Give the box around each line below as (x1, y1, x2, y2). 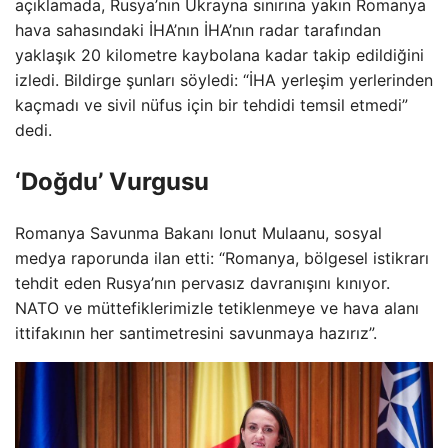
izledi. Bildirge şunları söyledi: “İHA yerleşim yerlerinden (15, 70, 433, 90)
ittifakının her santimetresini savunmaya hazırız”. (15, 322, 377, 343)
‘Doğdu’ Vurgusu (15, 166, 209, 196)
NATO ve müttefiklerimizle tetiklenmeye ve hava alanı (15, 297, 419, 318)
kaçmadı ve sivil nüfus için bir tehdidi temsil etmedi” (15, 95, 408, 115)
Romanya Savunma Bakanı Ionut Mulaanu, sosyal (15, 222, 382, 243)
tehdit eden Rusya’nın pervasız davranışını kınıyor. (15, 272, 390, 293)
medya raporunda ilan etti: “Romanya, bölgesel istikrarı (15, 247, 429, 268)
